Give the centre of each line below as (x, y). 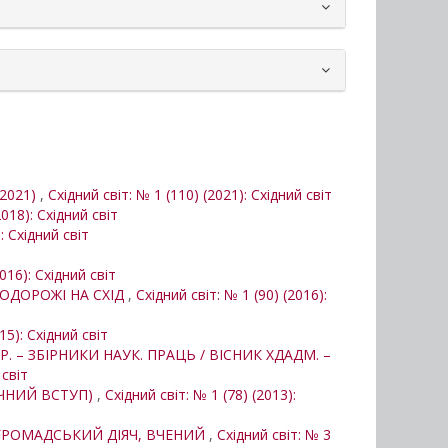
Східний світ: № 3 (274, 434)
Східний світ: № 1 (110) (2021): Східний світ (190, 194)
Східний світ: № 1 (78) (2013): (200, 394)
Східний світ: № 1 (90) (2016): (231, 294)
